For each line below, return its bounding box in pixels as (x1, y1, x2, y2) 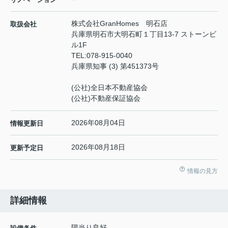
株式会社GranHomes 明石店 (71, 19, 167, 28)
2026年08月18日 (71, 143, 125, 152)
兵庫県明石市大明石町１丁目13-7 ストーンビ (71, 30, 216, 39)
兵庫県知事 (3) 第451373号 (71, 62, 159, 71)
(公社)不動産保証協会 (71, 94, 140, 103)
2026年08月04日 (71, 119, 125, 127)
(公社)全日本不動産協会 (71, 83, 148, 92)
